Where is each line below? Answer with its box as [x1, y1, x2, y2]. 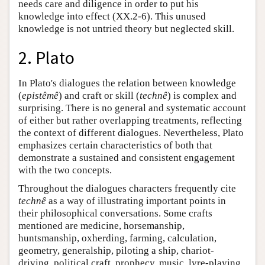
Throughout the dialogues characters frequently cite [18, 183, 236, 194]
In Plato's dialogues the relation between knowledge [18, 77, 236, 89]
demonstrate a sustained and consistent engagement [18, 152, 235, 163]
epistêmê [22, 90, 59, 101]
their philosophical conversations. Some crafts [18, 208, 212, 219]
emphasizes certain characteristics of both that [18, 140, 212, 151]
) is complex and [167, 90, 237, 101]
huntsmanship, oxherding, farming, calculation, [18, 232, 216, 244]
